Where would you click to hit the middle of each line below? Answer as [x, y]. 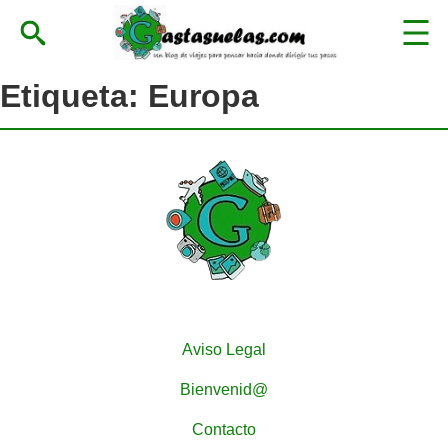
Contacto [224, 429]
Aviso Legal [224, 349]
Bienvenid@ [224, 389]
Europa [203, 96]
